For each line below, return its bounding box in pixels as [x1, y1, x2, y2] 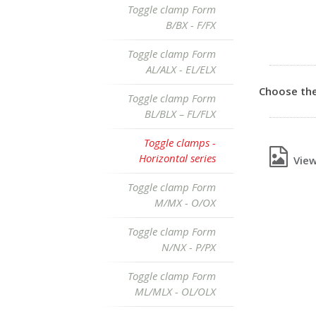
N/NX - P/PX [162, 240, 216, 254]
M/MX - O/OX [154, 195, 216, 209]
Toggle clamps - [144, 135, 216, 150]
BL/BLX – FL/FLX [145, 107, 216, 121]
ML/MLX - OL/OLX [135, 284, 216, 298]
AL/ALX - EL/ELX [146, 62, 216, 76]
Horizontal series [139, 151, 216, 165]
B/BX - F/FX [166, 18, 216, 32]
